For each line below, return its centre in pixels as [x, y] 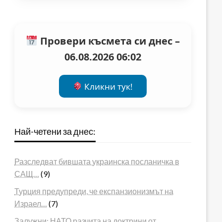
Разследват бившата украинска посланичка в [97, 161]
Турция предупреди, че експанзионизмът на [94, 191]
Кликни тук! [108, 86]
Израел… [31, 203]
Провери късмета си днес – [109, 41]
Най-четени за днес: [55, 131]
